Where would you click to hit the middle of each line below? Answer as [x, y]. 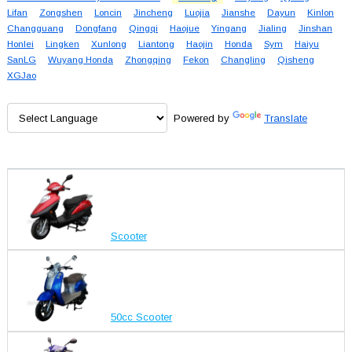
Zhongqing [148, 60]
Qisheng [295, 60]
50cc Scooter [141, 317]
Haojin [199, 44]
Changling [243, 60]
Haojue [184, 28]
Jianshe [238, 13]
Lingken [62, 44]
